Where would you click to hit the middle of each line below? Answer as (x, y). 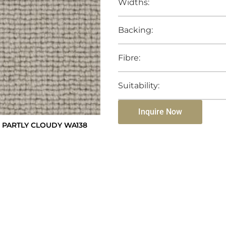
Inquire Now (160, 111)
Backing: (135, 30)
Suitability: (139, 85)
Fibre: (129, 58)
